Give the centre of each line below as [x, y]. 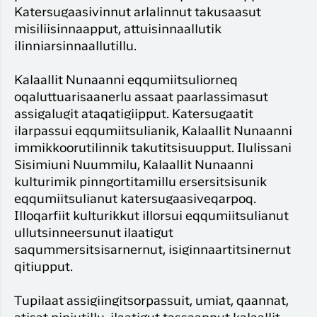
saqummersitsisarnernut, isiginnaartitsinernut [152, 251]
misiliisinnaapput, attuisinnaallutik [118, 30]
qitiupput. [44, 268]
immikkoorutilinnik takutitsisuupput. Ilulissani [153, 149]
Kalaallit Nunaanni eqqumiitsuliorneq [126, 81]
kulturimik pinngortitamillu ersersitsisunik [140, 183]
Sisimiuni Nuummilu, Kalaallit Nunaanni [134, 166]
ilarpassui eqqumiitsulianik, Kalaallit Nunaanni [153, 132]
